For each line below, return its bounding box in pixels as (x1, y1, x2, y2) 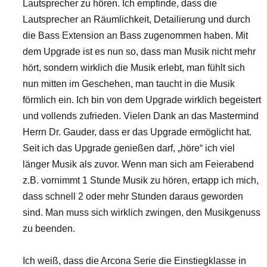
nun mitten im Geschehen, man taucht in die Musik (23, 79, 235, 89)
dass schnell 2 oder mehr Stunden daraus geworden (23, 191, 243, 201)
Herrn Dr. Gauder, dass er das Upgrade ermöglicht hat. (23, 127, 256, 137)
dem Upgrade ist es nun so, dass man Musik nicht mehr (23, 46, 256, 57)
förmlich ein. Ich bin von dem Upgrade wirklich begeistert (23, 95, 261, 105)
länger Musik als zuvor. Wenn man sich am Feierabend (23, 159, 254, 169)
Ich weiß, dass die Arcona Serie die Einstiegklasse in (23, 256, 246, 266)
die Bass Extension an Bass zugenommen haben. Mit (23, 30, 248, 41)
